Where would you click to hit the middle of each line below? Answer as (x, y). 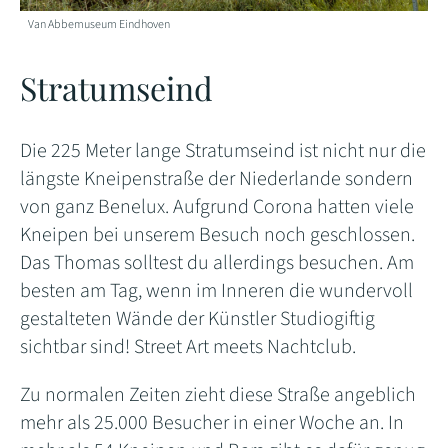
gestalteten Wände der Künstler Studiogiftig (197, 318)
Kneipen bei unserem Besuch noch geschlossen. (217, 234)
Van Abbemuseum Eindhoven (99, 24)
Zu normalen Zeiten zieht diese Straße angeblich (218, 394)
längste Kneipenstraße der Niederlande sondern (216, 178)
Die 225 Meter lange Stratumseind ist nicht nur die (223, 150)
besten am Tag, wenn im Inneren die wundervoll (216, 290)
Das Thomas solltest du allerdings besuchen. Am (217, 262)
